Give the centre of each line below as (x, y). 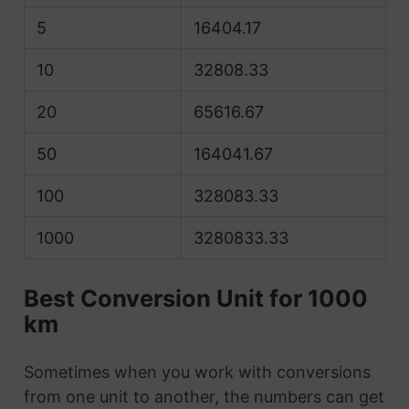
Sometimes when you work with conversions (197, 372)
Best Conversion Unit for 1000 (195, 298)
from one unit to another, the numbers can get (204, 397)
